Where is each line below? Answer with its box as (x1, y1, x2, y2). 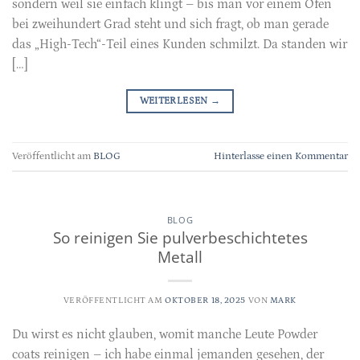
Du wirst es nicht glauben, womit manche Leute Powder (12, 327, 317, 342)
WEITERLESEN (139, 95, 211, 106)
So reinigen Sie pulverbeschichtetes (52, 227, 308, 249)
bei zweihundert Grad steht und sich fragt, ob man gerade (12, 16, 329, 31)
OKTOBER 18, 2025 (165, 295, 246, 306)
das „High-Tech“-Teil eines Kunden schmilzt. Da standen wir (12, 36, 347, 51)
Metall (157, 246, 202, 268)
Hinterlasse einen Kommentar (214, 149, 348, 162)
